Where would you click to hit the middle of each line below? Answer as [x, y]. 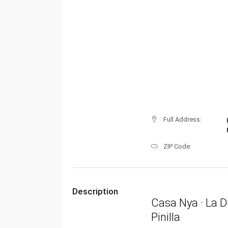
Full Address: [182, 120]
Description [95, 191]
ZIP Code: [177, 147]
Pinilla [166, 217]
